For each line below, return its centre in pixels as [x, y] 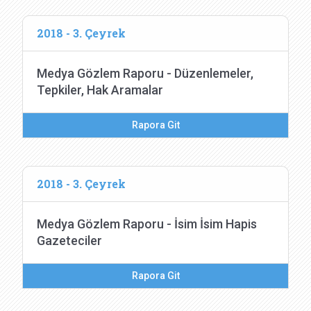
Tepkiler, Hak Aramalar [100, 90]
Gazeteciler [69, 241]
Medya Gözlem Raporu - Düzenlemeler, [145, 73]
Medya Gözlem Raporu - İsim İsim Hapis [147, 224]
